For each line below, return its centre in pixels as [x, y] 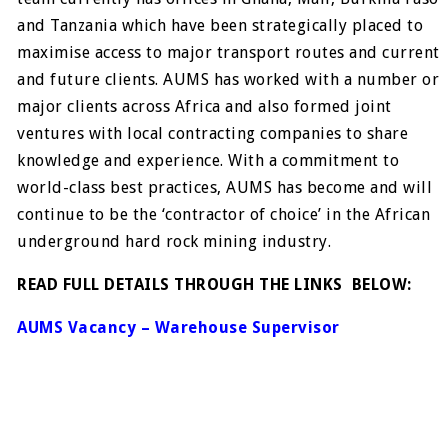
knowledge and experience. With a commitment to [208, 160]
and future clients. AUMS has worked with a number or [228, 79]
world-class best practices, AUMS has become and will [225, 187]
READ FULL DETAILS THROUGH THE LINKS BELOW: [214, 284]
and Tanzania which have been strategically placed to [220, 25]
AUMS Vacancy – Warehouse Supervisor [178, 327]
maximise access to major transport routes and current [228, 52]
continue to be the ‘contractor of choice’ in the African [224, 214]
